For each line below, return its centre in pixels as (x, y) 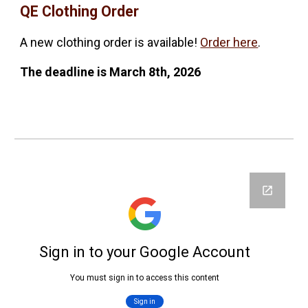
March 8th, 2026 (155, 71)
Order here (229, 42)
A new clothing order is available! (110, 42)
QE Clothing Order (80, 11)
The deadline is (65, 71)
